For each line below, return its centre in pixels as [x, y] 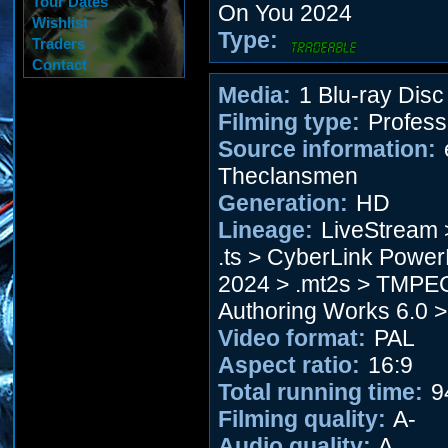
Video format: [292, 338]
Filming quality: [302, 419]
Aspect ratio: [289, 365]
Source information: [327, 149]
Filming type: [289, 122]
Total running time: [320, 392]
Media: [254, 95]
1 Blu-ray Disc [368, 95]
